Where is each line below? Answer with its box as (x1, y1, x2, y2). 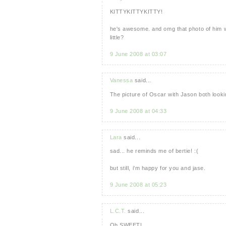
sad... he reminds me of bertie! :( (109, 148, 199, 154)
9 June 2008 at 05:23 (109, 182, 167, 188)
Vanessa (109, 77, 133, 84)
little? (109, 34, 124, 41)
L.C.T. (109, 208, 126, 214)
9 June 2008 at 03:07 (109, 51, 167, 58)
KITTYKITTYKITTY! (109, 9, 163, 15)
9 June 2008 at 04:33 (109, 107, 167, 114)
